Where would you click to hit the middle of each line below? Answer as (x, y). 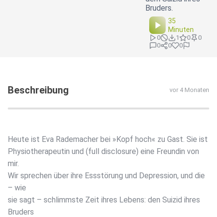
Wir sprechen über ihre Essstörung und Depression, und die (106, 176)
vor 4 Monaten (189, 90)
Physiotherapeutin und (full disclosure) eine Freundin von (103, 152)
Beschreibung (38, 90)
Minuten (181, 30)
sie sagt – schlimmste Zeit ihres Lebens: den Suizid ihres (104, 200)
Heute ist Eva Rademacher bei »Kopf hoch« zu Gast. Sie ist (108, 139)
